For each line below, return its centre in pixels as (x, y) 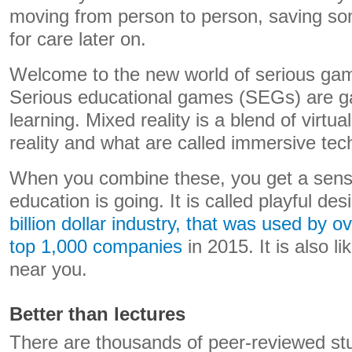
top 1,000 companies (96, 247)
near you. (48, 269)
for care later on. (78, 39)
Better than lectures (97, 314)
